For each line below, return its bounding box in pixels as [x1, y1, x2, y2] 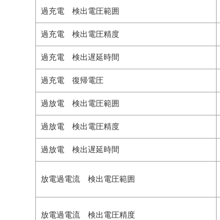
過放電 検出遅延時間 [41, 145, 119, 154]
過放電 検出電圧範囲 [41, 99, 119, 108]
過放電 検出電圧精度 [41, 122, 119, 131]
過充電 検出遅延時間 [41, 53, 119, 61]
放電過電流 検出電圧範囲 [41, 175, 135, 183]
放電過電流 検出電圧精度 [41, 211, 135, 219]
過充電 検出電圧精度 [41, 30, 119, 38]
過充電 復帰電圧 [41, 76, 104, 84]
